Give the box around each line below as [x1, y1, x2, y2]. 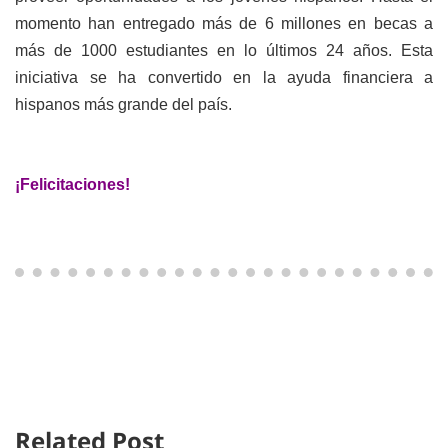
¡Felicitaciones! [15, 176, 130, 193]
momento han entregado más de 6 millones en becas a [15, 15, 433, 32]
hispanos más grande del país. [15, 96, 232, 113]
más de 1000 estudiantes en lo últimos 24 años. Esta [15, 42, 433, 59]
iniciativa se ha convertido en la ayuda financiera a [15, 69, 433, 86]
